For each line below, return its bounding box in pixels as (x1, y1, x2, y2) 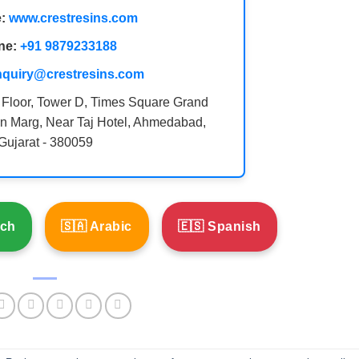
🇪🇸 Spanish (177, 220, 261, 234)
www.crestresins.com (8, 11, 138, 26)
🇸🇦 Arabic (60, 220, 133, 234)
